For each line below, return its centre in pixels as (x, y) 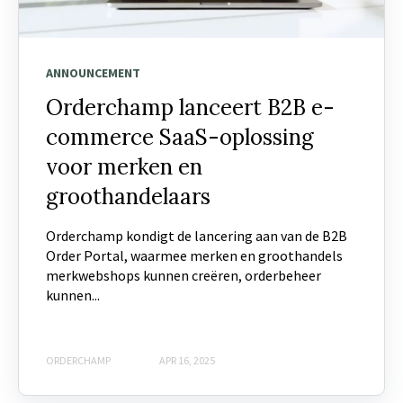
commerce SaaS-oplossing (180, 137)
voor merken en (124, 166)
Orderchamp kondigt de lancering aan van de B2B (197, 235)
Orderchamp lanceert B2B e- (190, 107)
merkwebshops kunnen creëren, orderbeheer (184, 275)
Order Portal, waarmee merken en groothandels (194, 255)
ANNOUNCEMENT (93, 72)
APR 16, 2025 (187, 361)
